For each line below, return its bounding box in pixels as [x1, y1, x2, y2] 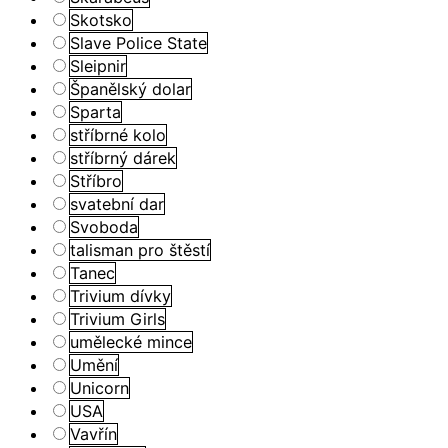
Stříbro [70, 170, 122, 191]
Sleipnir [70, 55, 126, 76]
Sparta [70, 101, 121, 122]
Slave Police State [70, 32, 207, 53]
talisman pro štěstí [70, 239, 210, 260]
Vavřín [70, 423, 117, 444]
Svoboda [70, 216, 138, 237]
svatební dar [70, 193, 164, 214]
